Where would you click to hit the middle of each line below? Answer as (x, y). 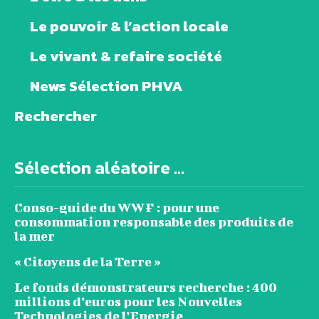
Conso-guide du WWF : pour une (117, 208)
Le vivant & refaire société (126, 56)
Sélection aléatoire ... (99, 168)
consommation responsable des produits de (154, 222)
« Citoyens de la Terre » (88, 262)
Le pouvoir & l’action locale (129, 26)
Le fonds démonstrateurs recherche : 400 (146, 288)
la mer (35, 236)
